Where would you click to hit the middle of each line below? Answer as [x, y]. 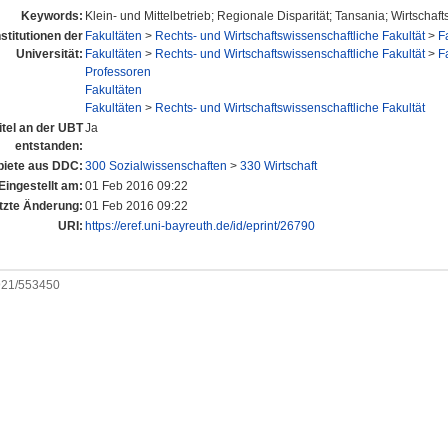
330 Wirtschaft [278, 166]
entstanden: [49, 146]
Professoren [118, 72]
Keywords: [52, 16]
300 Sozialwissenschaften [156, 166]
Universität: [49, 54]
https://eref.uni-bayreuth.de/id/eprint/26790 [200, 226]
